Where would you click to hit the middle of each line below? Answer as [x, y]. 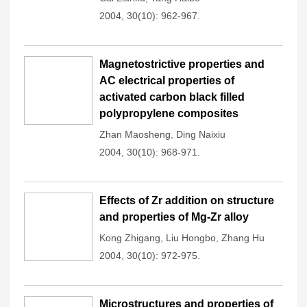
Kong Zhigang [130, 238]
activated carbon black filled [172, 97]
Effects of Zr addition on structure [187, 200]
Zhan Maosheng [135, 134]
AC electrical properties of [167, 81]
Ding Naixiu [201, 134]
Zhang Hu [243, 238]
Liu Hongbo [191, 238]
